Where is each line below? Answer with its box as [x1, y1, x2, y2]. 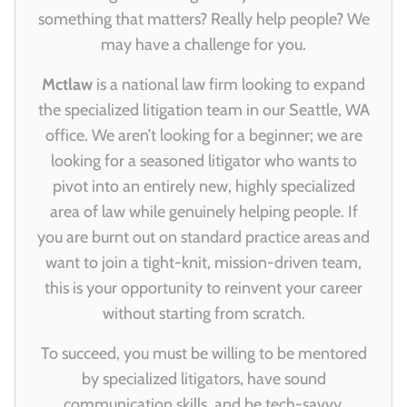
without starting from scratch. [102, 303, 305, 324]
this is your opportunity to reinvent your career [45, 278, 362, 299]
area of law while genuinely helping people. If [49, 202, 358, 223]
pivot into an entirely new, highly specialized [52, 176, 355, 197]
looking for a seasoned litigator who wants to [50, 151, 357, 172]
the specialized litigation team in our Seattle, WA [37, 100, 370, 121]
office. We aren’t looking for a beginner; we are [45, 125, 362, 146]
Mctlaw [42, 74, 93, 95]
